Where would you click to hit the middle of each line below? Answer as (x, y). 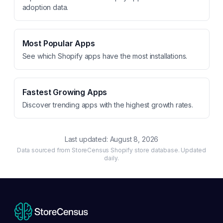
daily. (111, 158)
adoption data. (45, 7)
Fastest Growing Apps (65, 92)
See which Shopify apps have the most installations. (105, 56)
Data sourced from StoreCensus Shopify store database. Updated (111, 150)
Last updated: (87, 139)
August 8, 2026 (134, 139)
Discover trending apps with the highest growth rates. (108, 105)
